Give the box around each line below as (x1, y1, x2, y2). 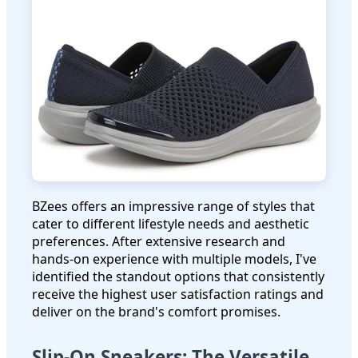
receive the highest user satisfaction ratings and (32, 284, 324, 303)
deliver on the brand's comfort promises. (32, 302, 280, 320)
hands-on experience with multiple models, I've (32, 249, 316, 268)
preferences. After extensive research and (32, 232, 285, 250)
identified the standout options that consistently (32, 267, 324, 285)
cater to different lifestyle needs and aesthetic (32, 214, 309, 233)
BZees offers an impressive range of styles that (32, 197, 315, 215)
